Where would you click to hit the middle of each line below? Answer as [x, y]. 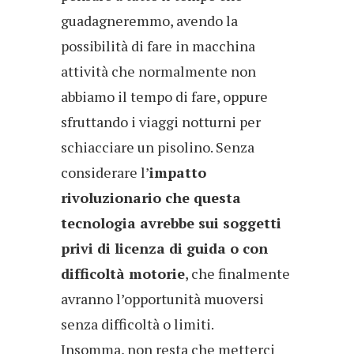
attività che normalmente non [158, 72]
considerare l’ [105, 173]
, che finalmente [237, 274]
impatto [178, 173]
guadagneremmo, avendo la [149, 21]
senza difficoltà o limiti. [137, 324]
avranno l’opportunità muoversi [162, 299]
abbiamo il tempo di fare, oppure [164, 97]
